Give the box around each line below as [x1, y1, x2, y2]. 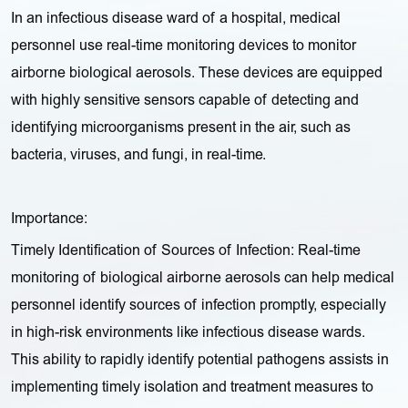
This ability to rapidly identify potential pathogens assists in [11, 351, 390, 370]
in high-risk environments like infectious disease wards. [11, 323, 366, 342]
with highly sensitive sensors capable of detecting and [11, 91, 360, 110]
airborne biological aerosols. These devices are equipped [11, 64, 383, 83]
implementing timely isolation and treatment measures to [11, 378, 374, 397]
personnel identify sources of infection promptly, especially [11, 296, 387, 315]
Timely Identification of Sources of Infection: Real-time [11, 241, 362, 260]
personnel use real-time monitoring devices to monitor [11, 36, 357, 56]
